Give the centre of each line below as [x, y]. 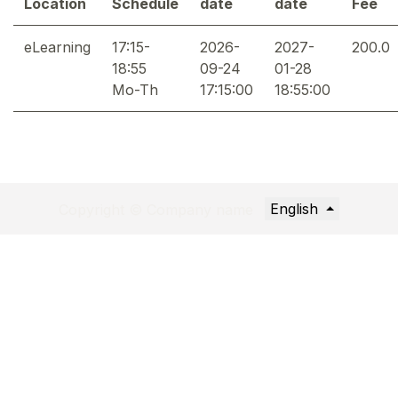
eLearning [57, 47]
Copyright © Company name [155, 210]
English [294, 208]
